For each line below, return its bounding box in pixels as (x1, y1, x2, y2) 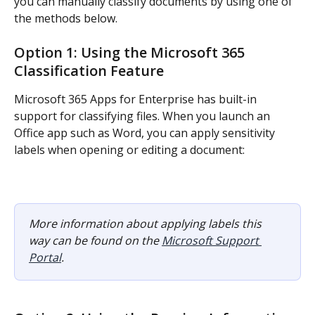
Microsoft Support (162, 233, 262, 249)
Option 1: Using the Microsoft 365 (14, 43, 248, 62)
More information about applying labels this (29, 216, 264, 232)
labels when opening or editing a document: (14, 142, 245, 157)
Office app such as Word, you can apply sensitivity (14, 125, 278, 141)
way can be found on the (29, 233, 162, 249)
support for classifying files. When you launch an (14, 108, 273, 124)
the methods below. (14, 10, 117, 26)
